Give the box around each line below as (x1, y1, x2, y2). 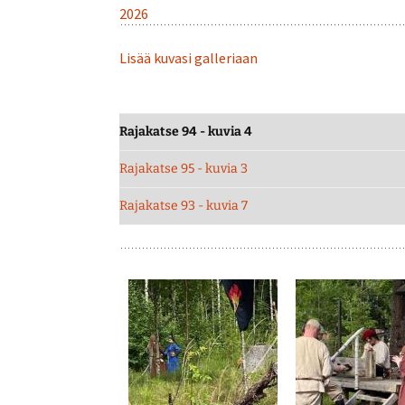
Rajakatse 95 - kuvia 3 (119, 161, 248, 176)
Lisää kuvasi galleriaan (119, 49, 258, 67)
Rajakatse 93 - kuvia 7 (119, 198, 248, 213)
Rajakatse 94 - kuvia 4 (119, 124, 252, 139)
